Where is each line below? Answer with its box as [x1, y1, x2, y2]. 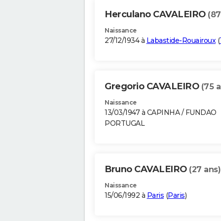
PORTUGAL [105, 119, 145, 128]
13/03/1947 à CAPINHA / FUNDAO [105, 108, 217, 117]
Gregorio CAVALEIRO [105, 81, 201, 92]
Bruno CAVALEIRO [105, 164, 189, 175]
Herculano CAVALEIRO [105, 9, 208, 20]
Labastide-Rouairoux [146, 36, 216, 45]
